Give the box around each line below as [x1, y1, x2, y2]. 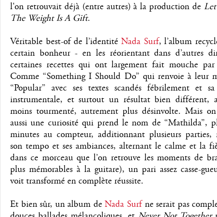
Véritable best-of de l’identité [10, 36, 122, 48]
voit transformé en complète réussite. [10, 175, 143, 187]
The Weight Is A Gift [10, 13, 88, 25]
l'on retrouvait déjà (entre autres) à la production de [10, 1, 204, 13]
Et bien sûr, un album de [10, 199, 105, 211]
